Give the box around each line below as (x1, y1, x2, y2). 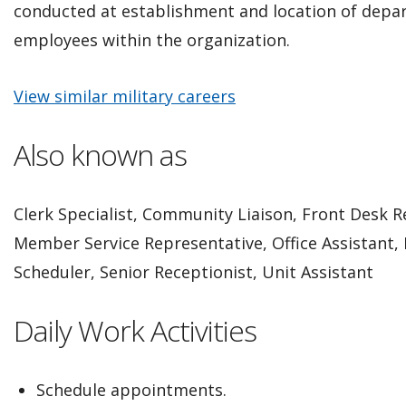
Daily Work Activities (14, 310, 256, 350)
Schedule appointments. (36, 378, 227, 401)
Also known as (14, 134, 187, 174)
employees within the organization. (14, 28, 290, 51)
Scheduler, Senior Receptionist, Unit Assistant (14, 260, 373, 283)
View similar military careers (14, 84, 236, 107)
